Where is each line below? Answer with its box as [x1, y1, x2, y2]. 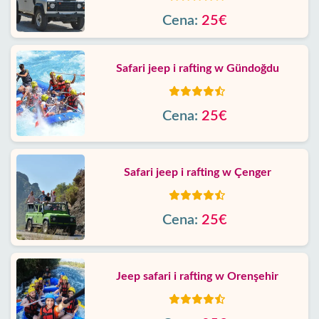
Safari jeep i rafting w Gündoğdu [115, 63, 279, 74]
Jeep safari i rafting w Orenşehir [116, 271, 278, 282]
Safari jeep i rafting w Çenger [123, 167, 271, 178]
